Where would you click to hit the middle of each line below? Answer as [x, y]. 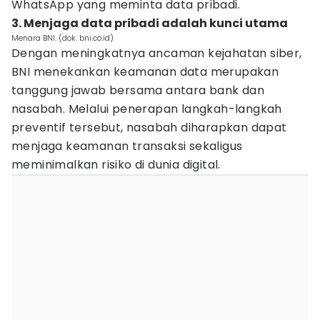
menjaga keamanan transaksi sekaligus [127, 146]
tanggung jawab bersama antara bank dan [138, 90]
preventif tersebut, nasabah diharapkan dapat [149, 127]
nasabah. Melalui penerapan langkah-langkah [147, 109]
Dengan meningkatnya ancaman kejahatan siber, [157, 53]
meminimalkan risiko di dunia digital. [116, 165]
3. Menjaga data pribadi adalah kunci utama [150, 23]
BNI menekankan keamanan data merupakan [145, 72]
